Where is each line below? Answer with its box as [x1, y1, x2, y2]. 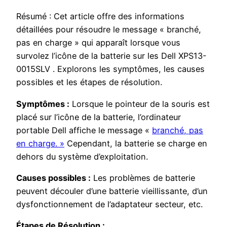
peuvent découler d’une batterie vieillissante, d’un [16, 185, 208, 196]
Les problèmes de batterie [91, 172, 195, 183]
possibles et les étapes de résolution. [16, 77, 162, 88]
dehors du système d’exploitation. [16, 151, 148, 162]
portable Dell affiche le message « [16, 125, 152, 135]
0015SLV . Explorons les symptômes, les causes [16, 64, 205, 74]
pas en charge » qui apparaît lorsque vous [16, 37, 180, 48]
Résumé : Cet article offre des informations [16, 11, 184, 22]
